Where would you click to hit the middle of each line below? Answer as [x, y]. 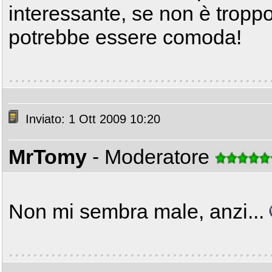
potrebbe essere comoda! [125, 37]
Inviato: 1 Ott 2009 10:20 [91, 119]
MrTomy [48, 157]
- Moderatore [154, 157]
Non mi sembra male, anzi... [139, 211]
